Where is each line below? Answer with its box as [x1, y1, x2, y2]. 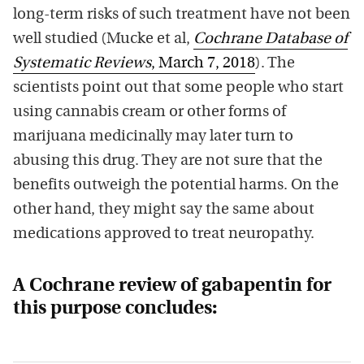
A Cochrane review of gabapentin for [13, 276, 331, 296]
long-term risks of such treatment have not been [13, 6, 350, 23]
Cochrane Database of [193, 31, 348, 47]
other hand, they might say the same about [13, 201, 314, 218]
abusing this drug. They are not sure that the [13, 153, 323, 169]
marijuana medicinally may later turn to [13, 128, 293, 145]
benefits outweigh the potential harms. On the [13, 177, 339, 193]
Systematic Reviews [13, 55, 151, 71]
